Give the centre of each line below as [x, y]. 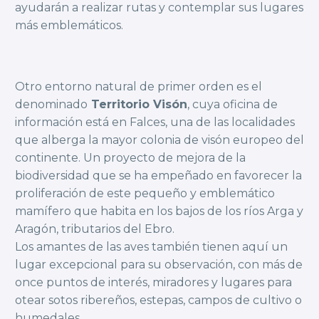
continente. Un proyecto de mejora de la [130, 157]
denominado [51, 104]
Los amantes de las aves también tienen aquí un [151, 246]
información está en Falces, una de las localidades [155, 122]
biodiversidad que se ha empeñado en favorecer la [158, 175]
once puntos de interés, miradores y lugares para [153, 282]
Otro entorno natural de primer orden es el [138, 86]
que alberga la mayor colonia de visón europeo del [159, 140]
